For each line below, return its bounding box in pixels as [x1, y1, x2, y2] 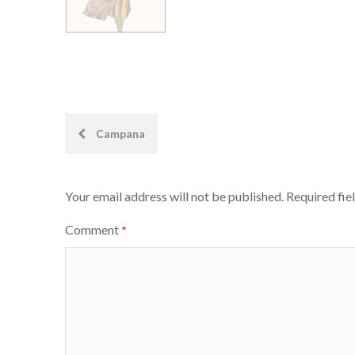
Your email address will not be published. [65, 189, 284, 204]
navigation [64, 158, 166, 181]
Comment [65, 222, 121, 237]
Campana [94, 127, 145, 140]
